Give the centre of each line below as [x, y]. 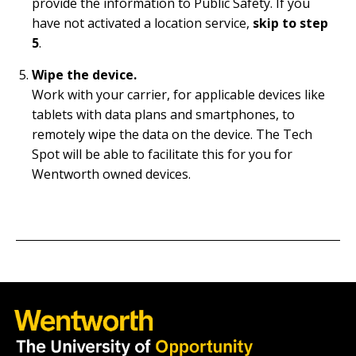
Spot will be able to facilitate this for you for [162, 154]
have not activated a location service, [142, 23]
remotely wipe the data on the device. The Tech [172, 134]
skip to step [290, 23]
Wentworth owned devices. [111, 174]
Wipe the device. [84, 75]
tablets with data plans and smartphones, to [163, 114]
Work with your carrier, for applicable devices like [178, 95]
